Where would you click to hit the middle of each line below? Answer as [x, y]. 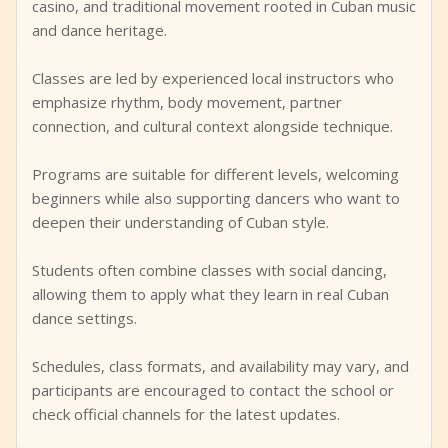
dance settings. [84, 318]
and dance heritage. [99, 30]
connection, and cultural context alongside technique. [212, 126]
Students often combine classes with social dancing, [209, 270]
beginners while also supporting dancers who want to [216, 198]
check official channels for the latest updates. [186, 414]
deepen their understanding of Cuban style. [180, 222]
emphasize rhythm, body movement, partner [187, 102]
